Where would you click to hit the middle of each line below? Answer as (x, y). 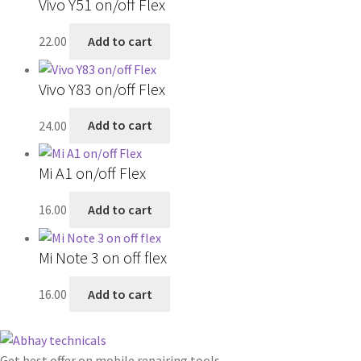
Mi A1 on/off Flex (92, 173)
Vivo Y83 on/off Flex (102, 89)
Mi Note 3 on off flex (103, 257)
